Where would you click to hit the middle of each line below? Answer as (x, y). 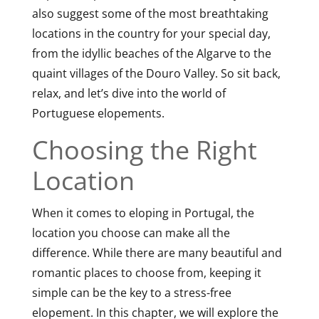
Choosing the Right (144, 150)
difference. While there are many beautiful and (157, 252)
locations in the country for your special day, (151, 33)
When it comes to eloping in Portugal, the (143, 213)
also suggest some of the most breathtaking (150, 13)
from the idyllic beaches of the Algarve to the (151, 53)
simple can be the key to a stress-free (131, 292)
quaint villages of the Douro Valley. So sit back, (156, 73)
